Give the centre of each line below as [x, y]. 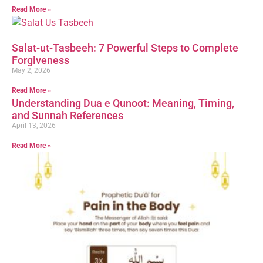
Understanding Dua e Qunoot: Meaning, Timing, [123, 103]
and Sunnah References [68, 115]
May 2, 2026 [31, 70]
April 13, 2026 [34, 125]
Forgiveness [41, 60]
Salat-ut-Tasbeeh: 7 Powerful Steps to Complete [125, 48]
